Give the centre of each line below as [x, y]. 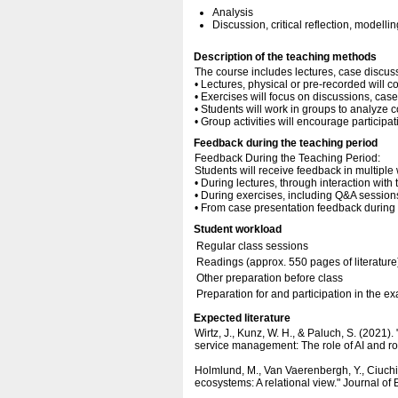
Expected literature [242, 318]
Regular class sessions [252, 246]
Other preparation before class [270, 278]
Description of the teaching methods [285, 57]
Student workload [238, 229]
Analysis [233, 12]
